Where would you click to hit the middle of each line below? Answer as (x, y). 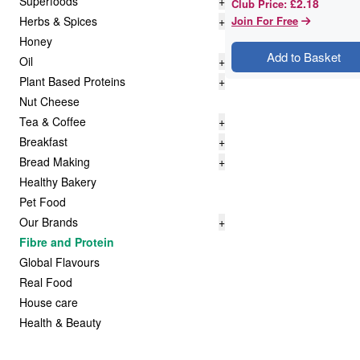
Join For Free (265, 20)
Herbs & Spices (58, 21)
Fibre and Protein (67, 242)
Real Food (46, 282)
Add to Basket (303, 57)
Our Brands (49, 222)
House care (49, 302)
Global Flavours (59, 262)
